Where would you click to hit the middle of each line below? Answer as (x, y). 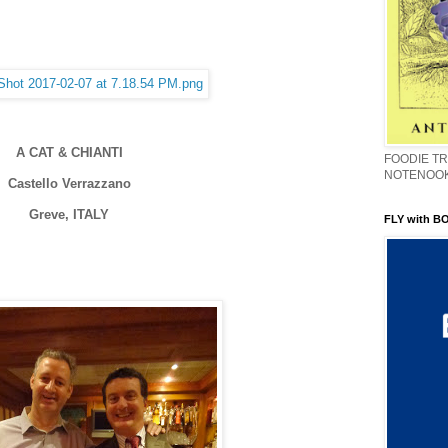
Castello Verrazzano (69, 183)
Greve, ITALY (69, 215)
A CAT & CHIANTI (69, 152)
